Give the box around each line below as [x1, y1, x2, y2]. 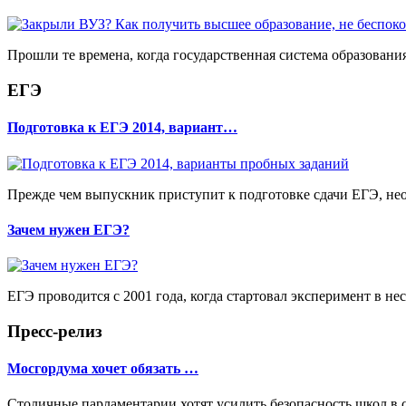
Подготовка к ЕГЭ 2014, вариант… [7, 120, 237, 136]
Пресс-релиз [7, 321, 102, 341]
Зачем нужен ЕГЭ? [7, 221, 130, 237]
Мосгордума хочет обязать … [7, 361, 198, 377]
